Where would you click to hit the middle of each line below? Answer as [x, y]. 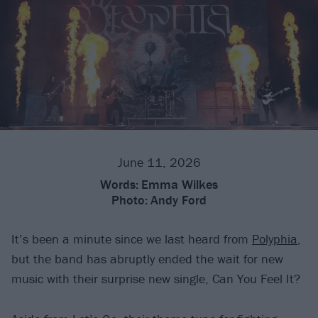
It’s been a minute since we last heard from [132, 239]
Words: [119, 185]
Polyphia [275, 239]
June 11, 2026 [159, 163]
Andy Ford [179, 200]
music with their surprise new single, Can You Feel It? [156, 279]
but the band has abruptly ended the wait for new [147, 259]
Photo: [130, 200]
